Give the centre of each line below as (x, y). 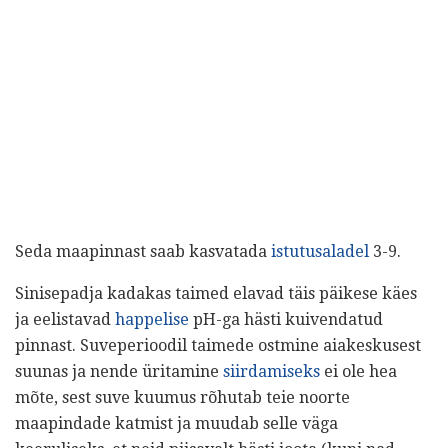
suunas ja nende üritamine (119, 371)
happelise (152, 319)
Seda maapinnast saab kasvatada (143, 251)
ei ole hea (358, 371)
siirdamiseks (271, 371)
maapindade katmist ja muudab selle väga (176, 423)
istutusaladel (320, 251)
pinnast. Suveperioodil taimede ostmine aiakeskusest (218, 345)
